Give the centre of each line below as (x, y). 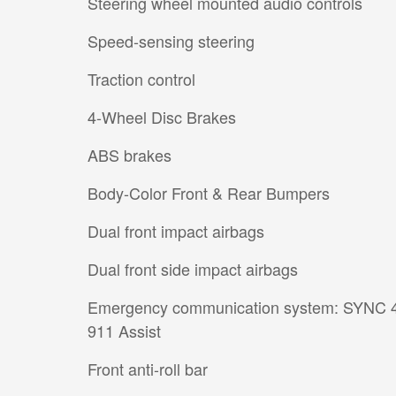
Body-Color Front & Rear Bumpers (209, 193)
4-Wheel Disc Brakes (162, 117)
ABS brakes (129, 155)
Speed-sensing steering (171, 41)
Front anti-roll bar (148, 369)
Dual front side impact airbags (193, 269)
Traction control (141, 79)
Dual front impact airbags (176, 231)
